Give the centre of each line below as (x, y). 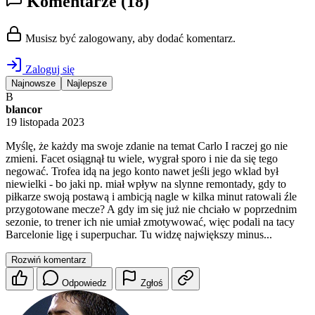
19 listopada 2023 (45, 122)
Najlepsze (87, 84)
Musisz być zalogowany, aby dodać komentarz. (129, 39)
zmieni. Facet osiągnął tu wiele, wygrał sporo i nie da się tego (142, 159)
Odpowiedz (84, 283)
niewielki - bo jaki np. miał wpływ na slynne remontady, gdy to (146, 184)
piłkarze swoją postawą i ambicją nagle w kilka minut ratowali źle (151, 197)
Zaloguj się (49, 70)
